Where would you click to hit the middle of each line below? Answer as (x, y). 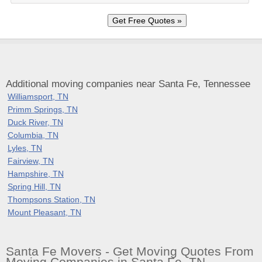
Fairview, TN (31, 161)
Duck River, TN (35, 122)
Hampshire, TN (36, 173)
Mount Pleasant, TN (44, 212)
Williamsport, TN (38, 96)
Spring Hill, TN (34, 186)
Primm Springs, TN (43, 109)
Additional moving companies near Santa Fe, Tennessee (128, 84)
